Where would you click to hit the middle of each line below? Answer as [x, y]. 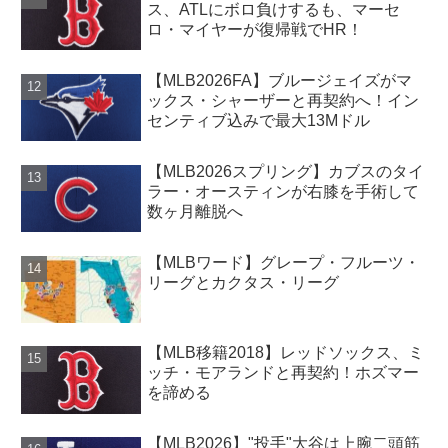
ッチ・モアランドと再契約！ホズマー [283, 373]
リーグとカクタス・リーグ [243, 282]
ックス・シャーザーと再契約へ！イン [283, 100]
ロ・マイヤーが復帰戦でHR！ [255, 29]
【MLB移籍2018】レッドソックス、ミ [286, 353]
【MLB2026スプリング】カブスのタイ [286, 171]
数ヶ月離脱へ [195, 211]
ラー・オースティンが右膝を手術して [283, 191]
